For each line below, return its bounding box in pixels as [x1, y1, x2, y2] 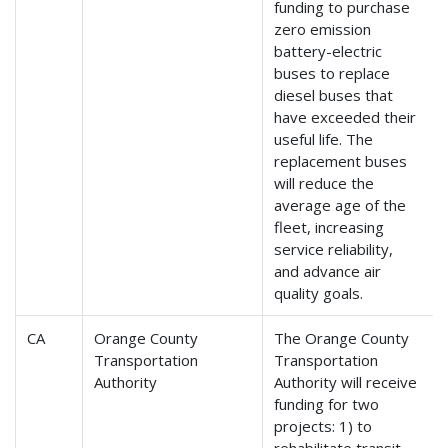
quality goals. [274, 283, 364, 304]
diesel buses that [274, 85, 394, 106]
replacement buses [274, 151, 408, 172]
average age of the [274, 195, 407, 216]
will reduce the [274, 173, 375, 194]
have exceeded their [274, 107, 417, 128]
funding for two [274, 394, 380, 415]
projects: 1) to [274, 416, 373, 437]
